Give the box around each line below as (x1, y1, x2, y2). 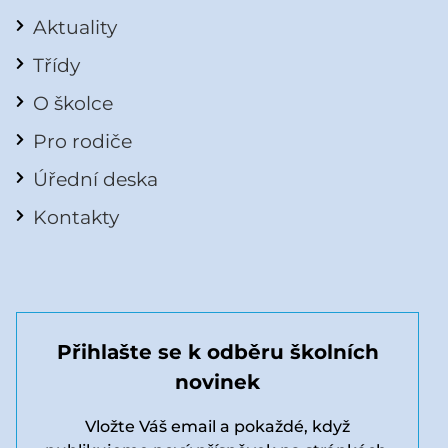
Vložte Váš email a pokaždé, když (85, 416, 351, 436)
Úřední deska (33, 166, 158, 191)
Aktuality (33, 14, 117, 39)
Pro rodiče (33, 128, 132, 153)
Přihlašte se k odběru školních (56, 339, 379, 364)
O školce (33, 90, 113, 115)
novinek (175, 369, 261, 394)
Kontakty (33, 204, 119, 229)
